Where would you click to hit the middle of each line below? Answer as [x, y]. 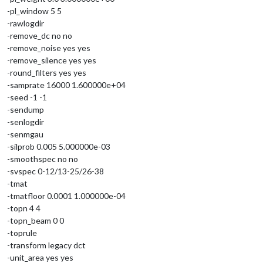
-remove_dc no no [40, 35]
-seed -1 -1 [27, 97]
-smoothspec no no [43, 159]
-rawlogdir [26, 23]
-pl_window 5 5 [34, 11]
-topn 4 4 [24, 208]
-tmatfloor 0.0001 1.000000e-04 [66, 195]
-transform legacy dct [46, 245]
